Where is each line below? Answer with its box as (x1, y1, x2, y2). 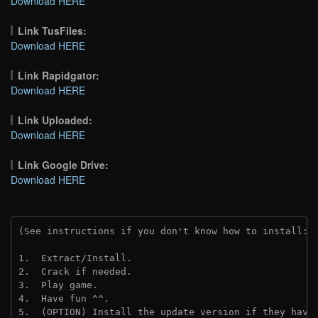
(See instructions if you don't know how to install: (18, 225, 314, 236)
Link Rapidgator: (18, 67, 100, 82)
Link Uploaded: (18, 112, 93, 127)
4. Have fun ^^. (18, 292, 109, 304)
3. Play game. (18, 279, 98, 290)
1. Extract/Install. (18, 252, 132, 263)
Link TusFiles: (18, 23, 87, 38)
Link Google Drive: (18, 157, 109, 172)
